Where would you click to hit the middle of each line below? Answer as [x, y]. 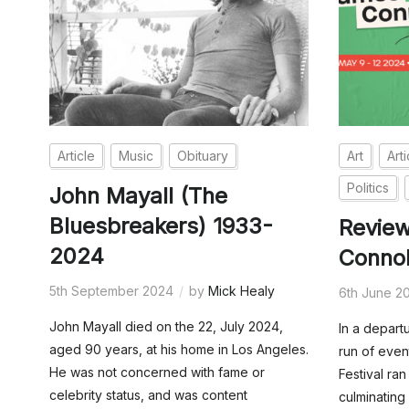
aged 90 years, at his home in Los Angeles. [178, 350]
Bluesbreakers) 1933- [161, 226]
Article [76, 156]
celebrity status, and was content [148, 395]
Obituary [202, 156]
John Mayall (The [138, 196]
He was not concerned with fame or [157, 372]
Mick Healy [241, 291]
